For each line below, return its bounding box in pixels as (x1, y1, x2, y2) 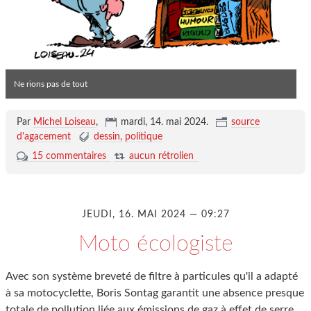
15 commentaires (31, 151, 106, 162)
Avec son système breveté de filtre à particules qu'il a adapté (6, 271, 298, 283)
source (230, 117, 260, 128)
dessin (93, 132, 120, 142)
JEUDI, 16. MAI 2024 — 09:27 (81, 210, 230, 220)
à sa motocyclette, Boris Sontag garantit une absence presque (6, 287, 304, 299)
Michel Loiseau (33, 117, 96, 128)
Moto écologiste (78, 233, 233, 255)
